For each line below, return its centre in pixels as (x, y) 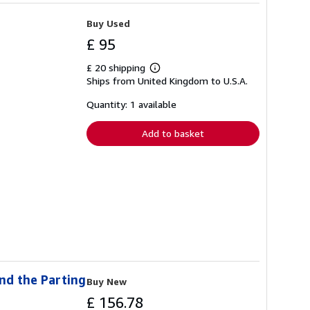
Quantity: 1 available (131, 104)
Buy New (107, 281)
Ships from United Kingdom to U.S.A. (167, 81)
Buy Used (108, 24)
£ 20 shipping (117, 68)
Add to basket (173, 134)
